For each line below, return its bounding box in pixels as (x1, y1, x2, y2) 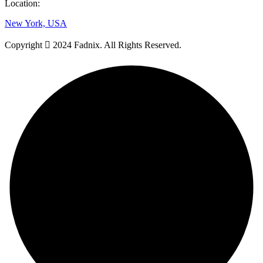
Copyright (5, 39, 45, 50)
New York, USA (5, 18, 67, 28)
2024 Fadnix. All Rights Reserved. (50, 39, 181, 50)
